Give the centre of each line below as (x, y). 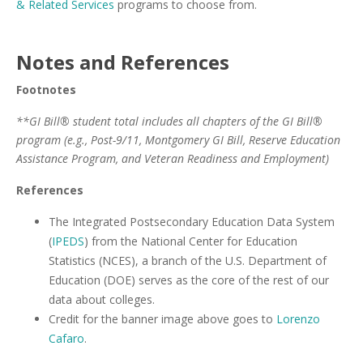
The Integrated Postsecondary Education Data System (192, 222)
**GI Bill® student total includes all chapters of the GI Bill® (169, 121)
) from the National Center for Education (191, 241)
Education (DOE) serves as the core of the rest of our (189, 280)
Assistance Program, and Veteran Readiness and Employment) (173, 158)
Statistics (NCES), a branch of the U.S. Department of (188, 261)
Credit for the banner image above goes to (162, 319)
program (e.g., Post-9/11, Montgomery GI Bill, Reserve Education (178, 140)
